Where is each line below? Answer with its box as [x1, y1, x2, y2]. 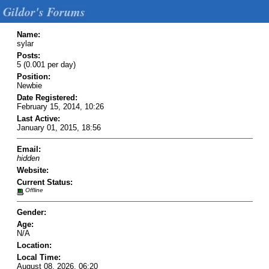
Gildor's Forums [3, 3, 85, 20]
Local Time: [16, 253, 61, 262]
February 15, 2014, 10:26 [16, 101, 104, 111]
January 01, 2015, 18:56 [16, 122, 101, 132]
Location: [16, 241, 52, 250]
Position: [16, 71, 50, 81]
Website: [16, 165, 49, 175]
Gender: [16, 208, 46, 217]
